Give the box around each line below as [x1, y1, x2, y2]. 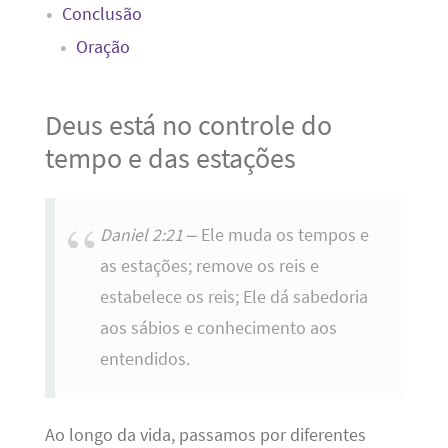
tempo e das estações [44, 140, 296, 177]
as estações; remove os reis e [99, 255, 319, 278]
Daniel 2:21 [99, 224, 183, 247]
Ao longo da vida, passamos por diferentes [44, 423, 366, 446]
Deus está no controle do [44, 107, 332, 144]
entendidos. [99, 348, 190, 371]
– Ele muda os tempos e [182, 224, 369, 247]
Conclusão [61, 2, 142, 25]
